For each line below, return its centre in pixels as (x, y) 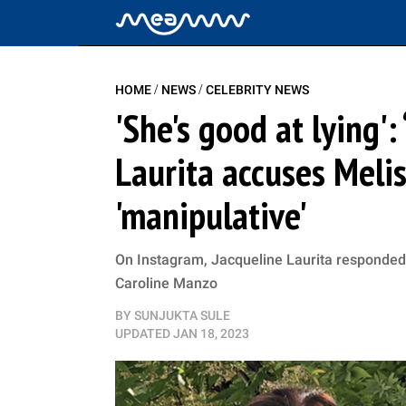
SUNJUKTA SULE (182, 315)
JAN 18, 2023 (211, 333)
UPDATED (143, 333)
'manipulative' (211, 215)
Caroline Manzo (166, 283)
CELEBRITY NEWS (257, 90)
